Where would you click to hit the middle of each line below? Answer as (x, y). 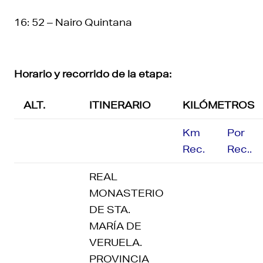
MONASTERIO (127, 193)
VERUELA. (116, 242)
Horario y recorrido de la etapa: (93, 74)
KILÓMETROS (219, 105)
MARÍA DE (115, 226)
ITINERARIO (120, 105)
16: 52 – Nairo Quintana (73, 22)
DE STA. (110, 209)
